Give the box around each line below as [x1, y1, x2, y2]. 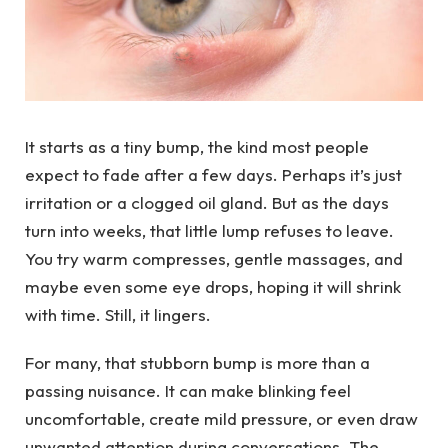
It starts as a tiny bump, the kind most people [25, 136, 369, 157]
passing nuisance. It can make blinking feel [25, 380, 351, 402]
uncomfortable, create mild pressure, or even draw [25, 408, 418, 430]
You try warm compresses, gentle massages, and [25, 248, 403, 269]
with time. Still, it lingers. [25, 304, 211, 325]
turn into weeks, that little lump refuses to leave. [25, 220, 394, 241]
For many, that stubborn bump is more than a [25, 352, 370, 374]
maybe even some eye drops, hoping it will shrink [25, 276, 401, 297]
